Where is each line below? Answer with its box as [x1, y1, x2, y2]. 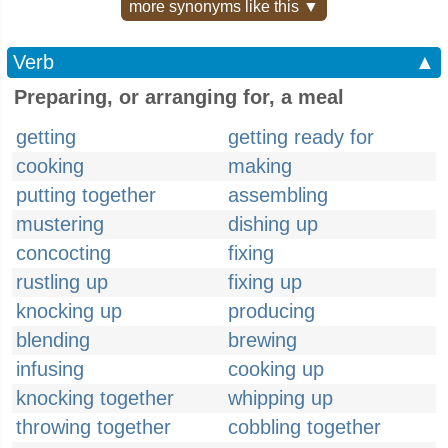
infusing [16, 358, 84, 380]
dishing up [228, 213, 318, 235]
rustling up [16, 271, 108, 293]
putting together [16, 184, 156, 206]
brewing [228, 329, 297, 351]
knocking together [16, 387, 174, 409]
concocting [16, 242, 111, 264]
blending [16, 329, 90, 351]
